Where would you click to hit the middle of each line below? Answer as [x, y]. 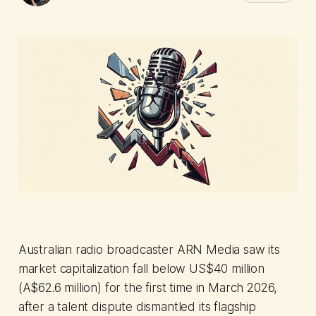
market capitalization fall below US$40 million [141, 269]
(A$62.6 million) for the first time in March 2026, [148, 288]
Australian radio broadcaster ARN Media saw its [149, 250]
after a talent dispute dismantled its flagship [137, 307]
